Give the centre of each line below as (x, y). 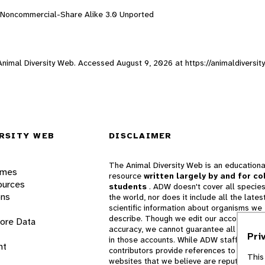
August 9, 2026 (145, 62)
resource (126, 176)
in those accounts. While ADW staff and (181, 240)
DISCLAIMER (140, 136)
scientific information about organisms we (185, 208)
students (129, 187)
